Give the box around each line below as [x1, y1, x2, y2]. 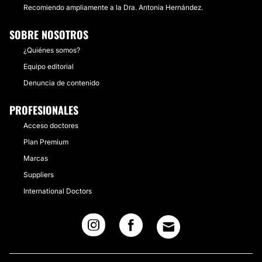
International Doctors [23, 187, 92, 195]
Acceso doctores [23, 121, 78, 130]
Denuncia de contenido [23, 78, 99, 87]
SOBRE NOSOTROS [9, 27, 88, 42]
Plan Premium [23, 137, 68, 146]
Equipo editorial [23, 62, 74, 71]
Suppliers [23, 170, 54, 179]
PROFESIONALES [9, 102, 78, 118]
